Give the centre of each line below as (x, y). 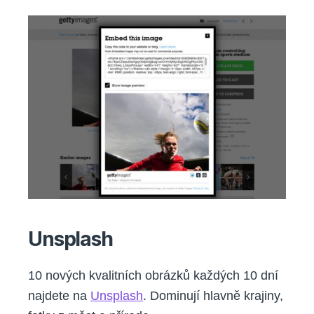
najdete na (59, 296)
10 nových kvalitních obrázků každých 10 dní (153, 276)
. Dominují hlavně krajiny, (213, 296)
